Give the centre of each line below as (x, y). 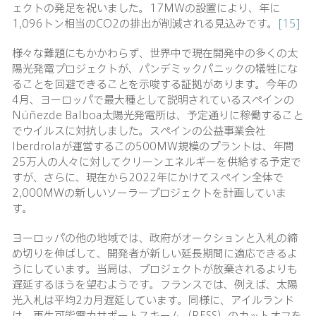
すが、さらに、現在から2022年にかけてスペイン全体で (148, 176)
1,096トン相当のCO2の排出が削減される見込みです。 (145, 23)
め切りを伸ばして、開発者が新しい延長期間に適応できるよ (155, 253)
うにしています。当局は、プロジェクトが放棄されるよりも (155, 268)
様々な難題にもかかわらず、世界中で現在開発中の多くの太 (155, 52)
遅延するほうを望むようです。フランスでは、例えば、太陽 (155, 284)
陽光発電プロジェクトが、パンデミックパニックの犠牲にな (155, 68)
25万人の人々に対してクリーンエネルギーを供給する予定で (157, 161)
